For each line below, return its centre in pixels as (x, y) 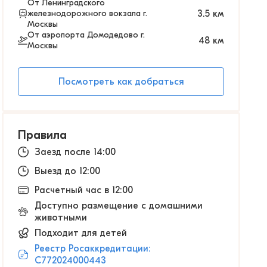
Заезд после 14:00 (75, 152)
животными (61, 218)
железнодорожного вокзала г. (87, 13)
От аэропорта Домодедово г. (86, 35)
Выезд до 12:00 (67, 171)
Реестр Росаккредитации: (93, 249)
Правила (42, 135)
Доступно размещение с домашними (119, 206)
